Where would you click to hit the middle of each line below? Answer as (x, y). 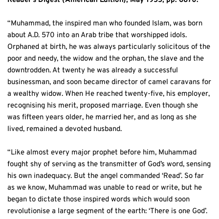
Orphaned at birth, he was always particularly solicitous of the (109, 47)
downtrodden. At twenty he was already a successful (93, 70)
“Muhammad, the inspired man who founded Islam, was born (105, 23)
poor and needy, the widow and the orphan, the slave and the (106, 59)
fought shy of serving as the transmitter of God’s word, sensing (109, 164)
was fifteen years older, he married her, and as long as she (102, 117)
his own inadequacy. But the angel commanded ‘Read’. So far (106, 176)
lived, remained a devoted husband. (66, 129)
